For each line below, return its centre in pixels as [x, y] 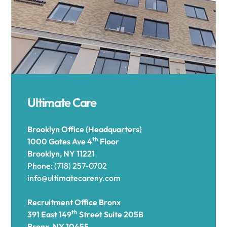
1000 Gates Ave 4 [60, 141]
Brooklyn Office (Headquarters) [85, 129]
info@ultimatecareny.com [74, 178]
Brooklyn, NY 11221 [61, 154]
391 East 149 [50, 214]
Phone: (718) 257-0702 [67, 166]
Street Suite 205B [111, 214]
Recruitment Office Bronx [74, 202]
